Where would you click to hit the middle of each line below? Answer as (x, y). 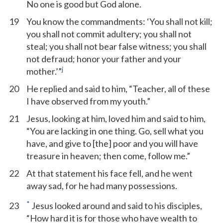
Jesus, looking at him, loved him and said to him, (116, 118)
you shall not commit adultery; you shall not (109, 34)
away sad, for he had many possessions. (102, 186)
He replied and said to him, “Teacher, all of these (118, 89)
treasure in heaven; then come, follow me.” (108, 156)
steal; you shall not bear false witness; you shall (116, 46)
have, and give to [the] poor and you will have (112, 143)
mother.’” (44, 71)
